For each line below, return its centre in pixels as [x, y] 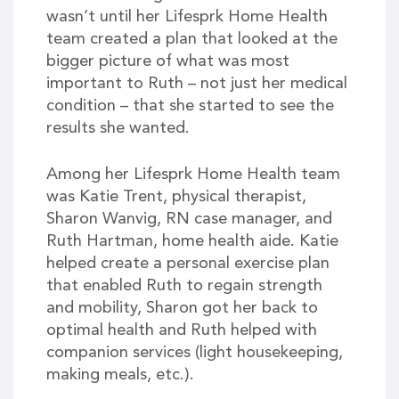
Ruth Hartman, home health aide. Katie [192, 242]
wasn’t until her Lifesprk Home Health [187, 17]
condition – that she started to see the [190, 106]
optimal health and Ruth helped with [181, 331]
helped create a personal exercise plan [187, 264]
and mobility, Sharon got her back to [182, 309]
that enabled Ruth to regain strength [184, 286]
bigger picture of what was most [167, 62]
